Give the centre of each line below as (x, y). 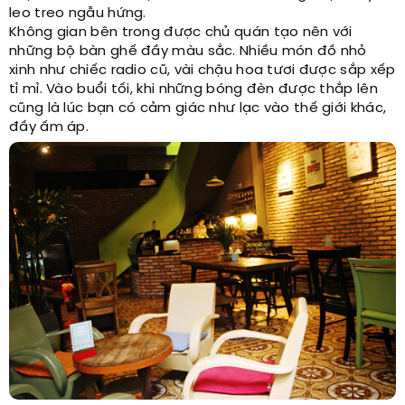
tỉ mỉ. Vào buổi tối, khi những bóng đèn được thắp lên (193, 89)
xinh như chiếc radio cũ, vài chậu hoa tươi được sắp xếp (202, 71)
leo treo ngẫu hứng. (80, 14)
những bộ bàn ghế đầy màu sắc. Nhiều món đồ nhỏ (188, 52)
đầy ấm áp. (51, 127)
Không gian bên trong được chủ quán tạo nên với (181, 33)
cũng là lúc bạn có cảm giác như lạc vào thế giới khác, (198, 108)
